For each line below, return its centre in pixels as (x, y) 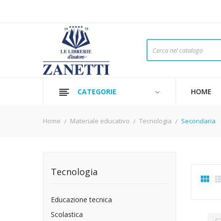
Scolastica (67, 214)
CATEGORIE (97, 92)
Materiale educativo (100, 121)
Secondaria (199, 121)
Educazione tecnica (81, 200)
